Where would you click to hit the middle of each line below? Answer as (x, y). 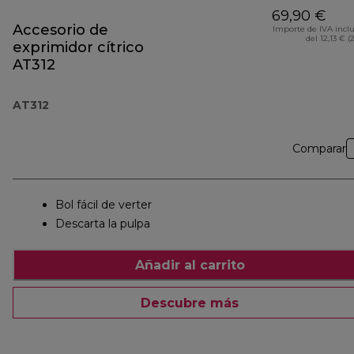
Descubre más (190, 303)
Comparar (319, 149)
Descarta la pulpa (103, 224)
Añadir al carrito (190, 265)
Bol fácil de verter (104, 205)
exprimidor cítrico (78, 48)
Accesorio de (60, 30)
